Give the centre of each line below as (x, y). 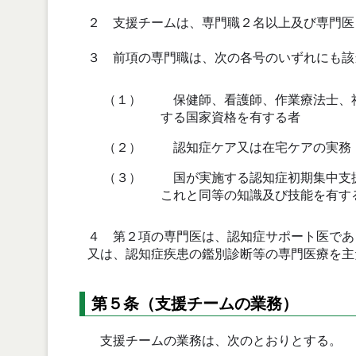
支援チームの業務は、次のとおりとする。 (215, 341)
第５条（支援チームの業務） (195, 304)
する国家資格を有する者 (230, 117)
